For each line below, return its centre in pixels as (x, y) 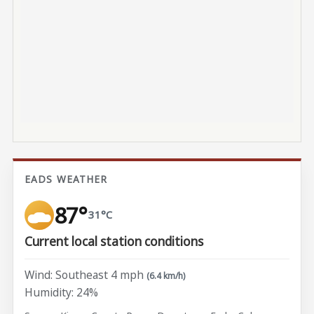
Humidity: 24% (62, 293)
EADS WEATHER (66, 179)
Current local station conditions (114, 242)
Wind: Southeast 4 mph (84, 274)
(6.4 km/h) (166, 275)
